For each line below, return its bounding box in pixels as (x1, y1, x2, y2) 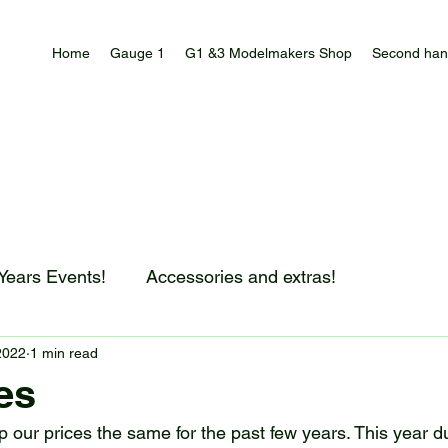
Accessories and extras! (146, 265, 336, 287)
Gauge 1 (110, 45, 165, 61)
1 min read (30, 344, 98, 361)
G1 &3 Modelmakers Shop (185, 45, 352, 61)
